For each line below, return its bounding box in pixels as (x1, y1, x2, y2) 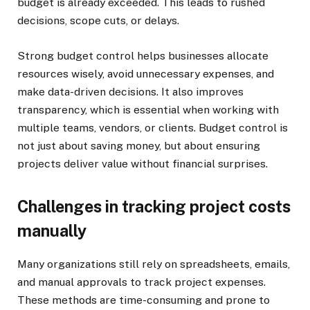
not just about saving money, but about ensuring (17, 138, 260, 152)
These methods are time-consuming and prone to (17, 293, 270, 307)
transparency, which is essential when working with (17, 102, 279, 116)
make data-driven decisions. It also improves (17, 84, 244, 98)
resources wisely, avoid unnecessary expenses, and (17, 66, 274, 80)
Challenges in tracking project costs (17, 197, 291, 217)
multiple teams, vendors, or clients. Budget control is (17, 120, 288, 134)
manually (17, 221, 86, 241)
